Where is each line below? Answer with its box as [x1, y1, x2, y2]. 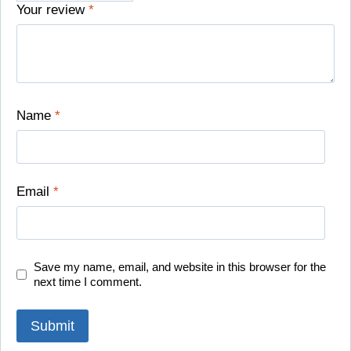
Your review [16, 2, 89, 18]
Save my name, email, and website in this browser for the [34, 260, 327, 274]
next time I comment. [34, 275, 143, 289]
